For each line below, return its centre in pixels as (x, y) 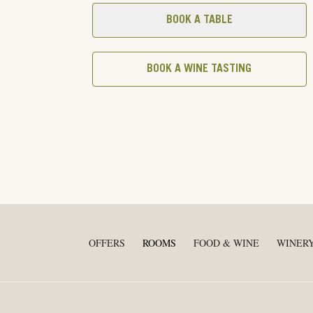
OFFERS (107, 243)
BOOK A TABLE (199, 20)
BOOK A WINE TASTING (199, 69)
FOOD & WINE (226, 243)
